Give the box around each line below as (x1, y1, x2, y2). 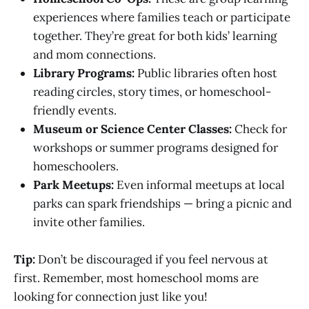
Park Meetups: (33, 177, 114, 192)
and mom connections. (33, 46, 156, 62)
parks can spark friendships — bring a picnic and (33, 195, 292, 211)
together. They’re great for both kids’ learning (33, 28, 277, 43)
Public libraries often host (134, 65, 277, 81)
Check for (232, 121, 287, 137)
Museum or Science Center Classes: (33, 121, 232, 137)
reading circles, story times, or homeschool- (33, 83, 271, 99)
